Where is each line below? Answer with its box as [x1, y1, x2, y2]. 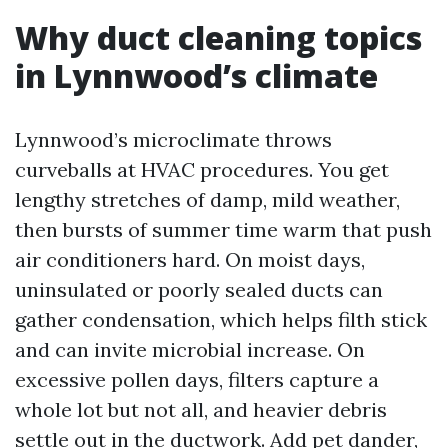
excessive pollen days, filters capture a [15, 367, 379, 392]
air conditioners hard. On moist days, [15, 247, 365, 272]
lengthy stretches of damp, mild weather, [15, 187, 400, 212]
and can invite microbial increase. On [15, 337, 365, 362]
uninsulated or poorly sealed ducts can [15, 277, 383, 302]
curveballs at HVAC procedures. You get [15, 157, 389, 182]
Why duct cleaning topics [15, 16, 422, 59]
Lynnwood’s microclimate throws [15, 127, 332, 152]
